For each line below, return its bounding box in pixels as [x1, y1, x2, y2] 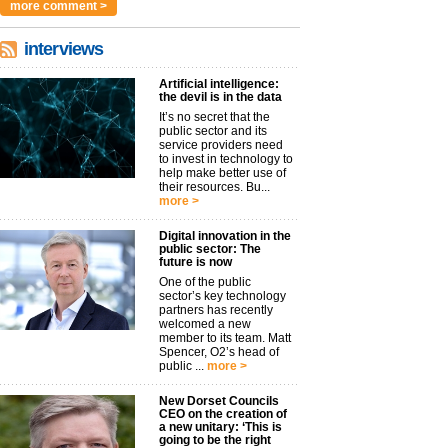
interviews [24, 39, 103, 59]
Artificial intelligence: [159, 77, 279, 91]
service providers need [159, 138, 283, 152]
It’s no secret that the [159, 110, 270, 124]
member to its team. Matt [159, 331, 291, 345]
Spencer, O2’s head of [159, 345, 279, 359]
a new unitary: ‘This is [159, 420, 282, 434]
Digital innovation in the [159, 229, 291, 243]
